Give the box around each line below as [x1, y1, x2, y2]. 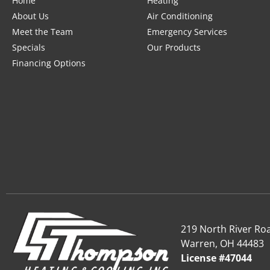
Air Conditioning [147, 10, 213, 22]
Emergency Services [147, 25, 227, 37]
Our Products [147, 41, 201, 53]
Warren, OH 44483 [181, 237, 264, 251]
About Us [12, 10, 49, 22]
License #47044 [181, 251, 252, 265]
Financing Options [12, 57, 86, 69]
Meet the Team [12, 25, 73, 37]
